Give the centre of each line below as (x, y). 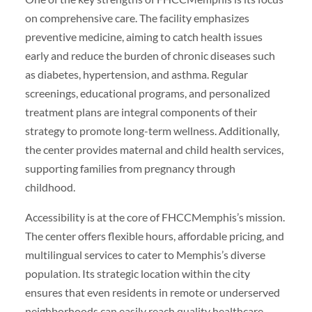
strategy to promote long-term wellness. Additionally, (152, 131)
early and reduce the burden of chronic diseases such (150, 56)
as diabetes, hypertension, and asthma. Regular (136, 75)
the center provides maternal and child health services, (154, 150)
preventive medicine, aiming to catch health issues (143, 37)
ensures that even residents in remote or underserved (152, 292)
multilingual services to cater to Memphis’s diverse (145, 255)
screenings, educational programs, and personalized (147, 93)
